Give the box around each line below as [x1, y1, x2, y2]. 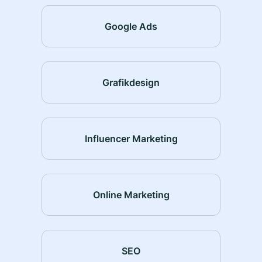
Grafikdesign [102, 76, 160, 88]
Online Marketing [92, 188, 170, 201]
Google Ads [105, 20, 157, 32]
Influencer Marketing [84, 132, 178, 144]
